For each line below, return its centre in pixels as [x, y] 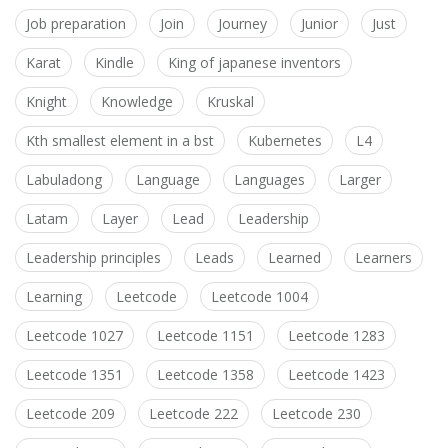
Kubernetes [285, 141]
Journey [242, 24]
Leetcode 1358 [205, 375]
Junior [319, 24]
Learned [294, 258]
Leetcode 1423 [336, 375]
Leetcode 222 [193, 414]
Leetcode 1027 [74, 336]
